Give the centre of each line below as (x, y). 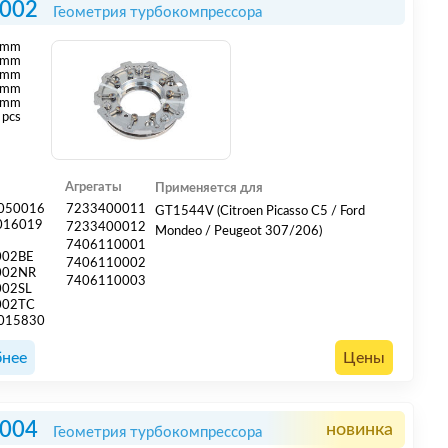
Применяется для (209, 188)
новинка (359, 430)
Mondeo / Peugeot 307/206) (239, 231)
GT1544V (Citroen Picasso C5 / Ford (260, 211)
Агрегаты (94, 187)
